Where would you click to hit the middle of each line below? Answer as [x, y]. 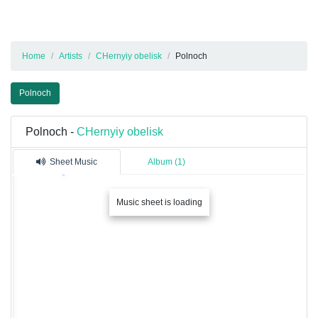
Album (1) [166, 162]
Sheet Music [73, 162]
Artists [71, 56]
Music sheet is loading [159, 203]
